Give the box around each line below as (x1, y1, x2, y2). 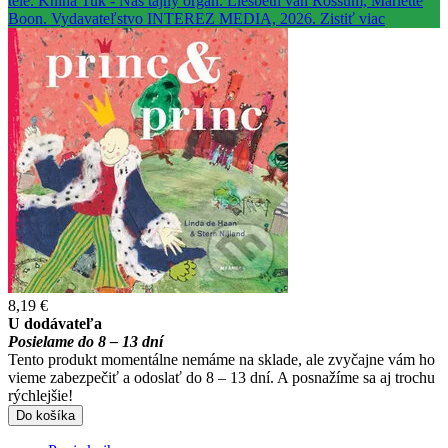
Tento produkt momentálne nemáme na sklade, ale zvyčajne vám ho (8, 350, 435, 368)
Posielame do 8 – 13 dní (8, 332, 163, 350)
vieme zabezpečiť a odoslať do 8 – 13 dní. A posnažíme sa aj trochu (8, 368, 435, 386)
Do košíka (16, 407, 75, 423)
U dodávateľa (8, 314, 102, 332)
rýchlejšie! (8, 386, 73, 404)
